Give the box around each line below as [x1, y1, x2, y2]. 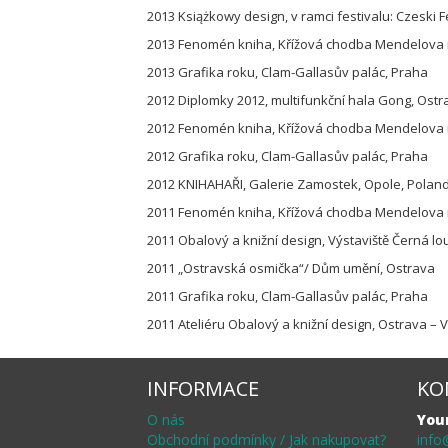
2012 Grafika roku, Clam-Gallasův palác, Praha [147, 147, 431, 165]
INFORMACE [147, 375, 259, 402]
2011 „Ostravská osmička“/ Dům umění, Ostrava [147, 259, 438, 277]
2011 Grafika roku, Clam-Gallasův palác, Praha [147, 287, 431, 305]
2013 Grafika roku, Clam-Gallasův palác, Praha [147, 63, 431, 81]
